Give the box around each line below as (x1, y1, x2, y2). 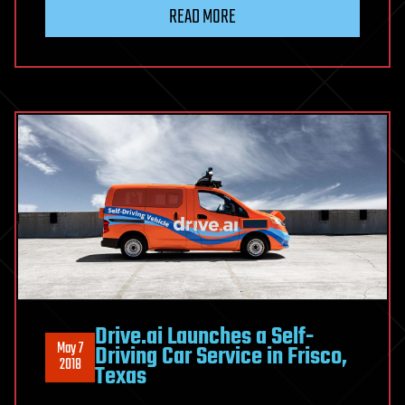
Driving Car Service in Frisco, (95, 339, 347, 376)
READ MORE (169, 2, 236, 33)
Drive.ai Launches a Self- (95, 319, 314, 356)
